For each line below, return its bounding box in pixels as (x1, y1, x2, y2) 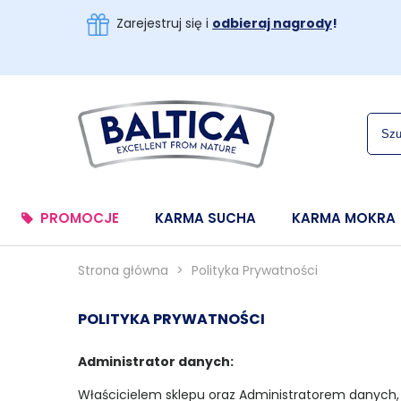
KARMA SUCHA (155, 209, 256, 227)
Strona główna (78, 261, 168, 279)
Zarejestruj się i (109, 14, 212, 33)
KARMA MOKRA (292, 209, 396, 227)
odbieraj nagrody (212, 14, 332, 33)
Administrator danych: (78, 353, 234, 371)
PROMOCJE (40, 209, 119, 227)
